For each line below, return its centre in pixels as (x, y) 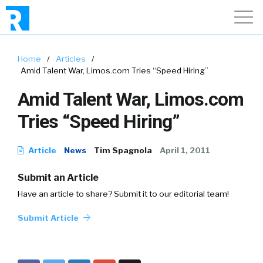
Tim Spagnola (123, 150)
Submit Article (49, 218)
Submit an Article (58, 178)
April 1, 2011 (185, 150)
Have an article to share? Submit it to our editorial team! (123, 194)
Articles (71, 59)
